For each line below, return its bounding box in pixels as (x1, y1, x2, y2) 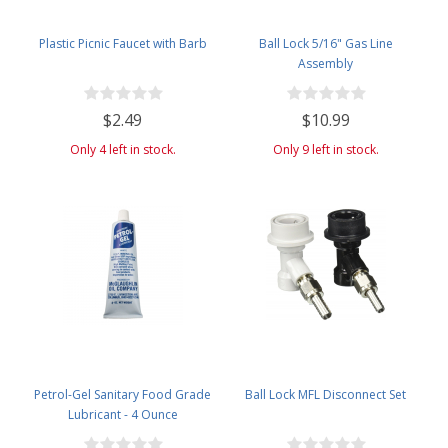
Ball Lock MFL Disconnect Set (245, 385, 406, 403)
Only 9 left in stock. (272, 140, 379, 158)
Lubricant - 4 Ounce (67, 405, 178, 423)
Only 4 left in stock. (69, 140, 176, 158)
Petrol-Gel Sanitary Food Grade (34, 385, 211, 403)
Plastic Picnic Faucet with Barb (38, 35, 207, 52)
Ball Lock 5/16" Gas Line (258, 35, 393, 52)
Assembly (298, 55, 353, 72)
